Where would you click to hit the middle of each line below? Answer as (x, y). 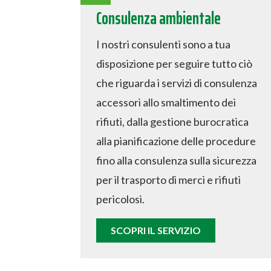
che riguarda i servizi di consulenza (176, 83)
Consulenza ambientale (158, 18)
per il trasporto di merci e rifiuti (168, 179)
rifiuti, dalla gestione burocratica (172, 121)
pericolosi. (120, 199)
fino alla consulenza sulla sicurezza (176, 160)
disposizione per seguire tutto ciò (174, 63)
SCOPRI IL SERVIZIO (155, 230)
